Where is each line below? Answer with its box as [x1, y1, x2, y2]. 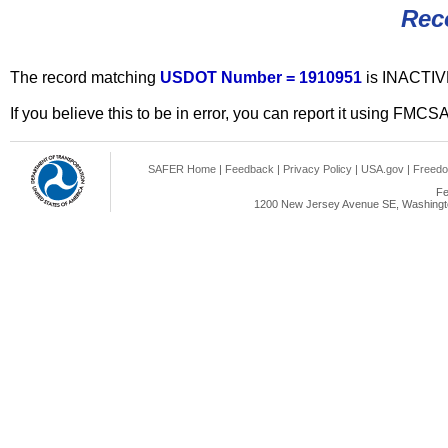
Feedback [225, 163, 274, 175]
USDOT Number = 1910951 [160, 69, 366, 86]
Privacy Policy [283, 163, 352, 175]
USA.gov [361, 163, 404, 175]
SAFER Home [148, 163, 216, 175]
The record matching [10, 69, 160, 86]
